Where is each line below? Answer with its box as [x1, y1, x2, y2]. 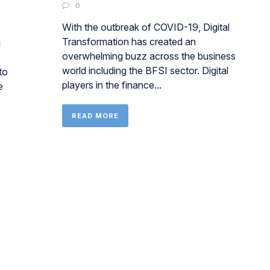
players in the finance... [61, 79, 162, 91]
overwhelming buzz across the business [61, 50, 236, 62]
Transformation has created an [61, 36, 196, 48]
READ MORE [71, 111, 119, 120]
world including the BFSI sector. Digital [61, 64, 228, 77]
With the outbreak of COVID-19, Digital [61, 21, 230, 33]
